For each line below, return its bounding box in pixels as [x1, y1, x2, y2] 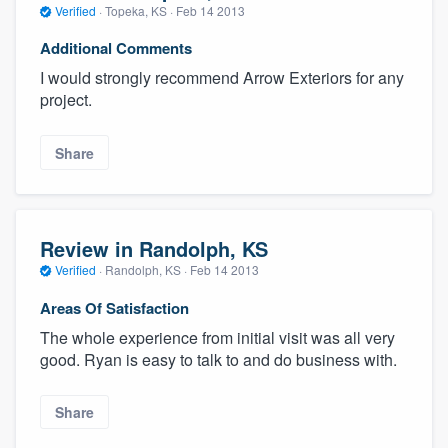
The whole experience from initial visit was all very [40, 325, 395, 349]
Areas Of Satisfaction [40, 296, 189, 319]
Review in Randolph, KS [40, 234, 268, 264]
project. [40, 88, 92, 112]
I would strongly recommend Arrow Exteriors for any [40, 66, 404, 90]
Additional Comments [40, 37, 192, 60]
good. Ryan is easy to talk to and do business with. [40, 347, 397, 371]
